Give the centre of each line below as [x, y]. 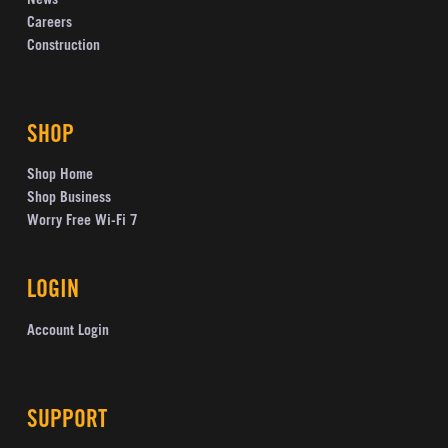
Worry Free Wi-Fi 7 [82, 222]
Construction [63, 46]
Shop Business [68, 199]
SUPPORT [66, 422]
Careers [49, 23]
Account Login [67, 332]
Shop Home [59, 176]
